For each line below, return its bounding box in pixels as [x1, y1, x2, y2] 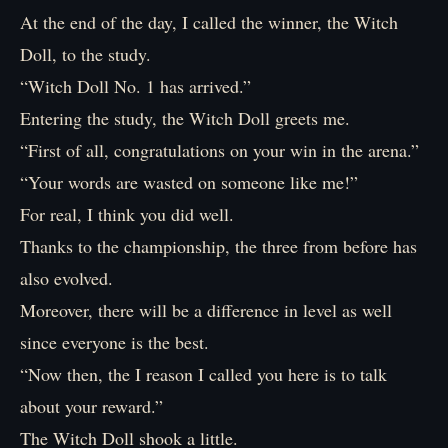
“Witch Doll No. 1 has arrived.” [20, 74, 251, 98]
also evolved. [20, 266, 113, 290]
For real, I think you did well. [20, 202, 234, 226]
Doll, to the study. [20, 42, 151, 66]
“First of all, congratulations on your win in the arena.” [20, 138, 419, 162]
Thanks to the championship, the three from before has [20, 234, 417, 258]
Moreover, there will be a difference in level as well [20, 298, 392, 322]
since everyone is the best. [20, 330, 209, 354]
